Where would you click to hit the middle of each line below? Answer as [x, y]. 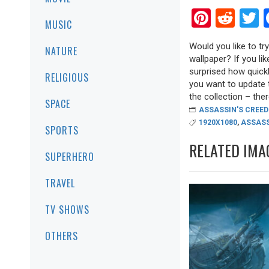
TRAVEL [60, 183]
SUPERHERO [70, 157]
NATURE [61, 51]
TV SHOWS [67, 210]
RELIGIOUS [67, 77]
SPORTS [62, 130]
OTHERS [62, 236]
